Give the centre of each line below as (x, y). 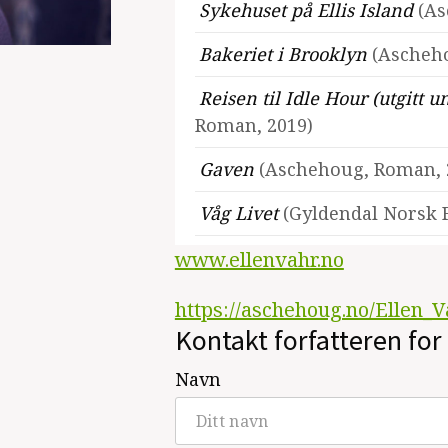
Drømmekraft (259, 257)
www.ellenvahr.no (259, 259)
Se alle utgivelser (304, 368)
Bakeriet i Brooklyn (285, 54)
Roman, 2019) (253, 125)
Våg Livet (240, 213)
